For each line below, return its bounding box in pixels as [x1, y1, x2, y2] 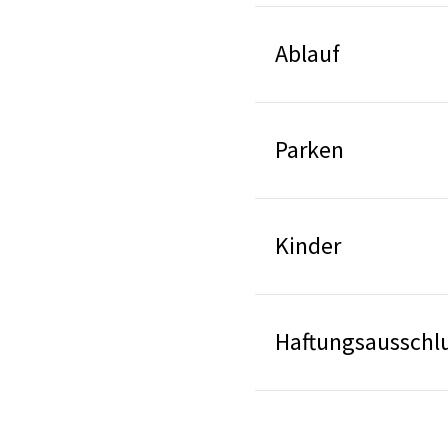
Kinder [275, 229, 342, 261]
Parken [275, 133, 345, 165]
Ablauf [275, 37, 341, 69]
